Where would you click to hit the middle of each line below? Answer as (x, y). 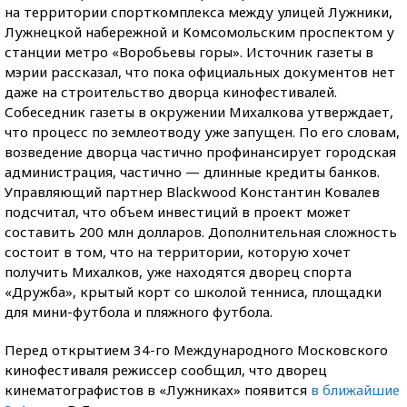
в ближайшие (355, 390)
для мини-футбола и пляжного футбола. (139, 312)
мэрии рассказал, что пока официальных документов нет (200, 72)
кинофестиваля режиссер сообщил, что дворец (166, 370)
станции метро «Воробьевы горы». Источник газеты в (189, 52)
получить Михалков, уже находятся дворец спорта (178, 272)
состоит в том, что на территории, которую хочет (178, 252)
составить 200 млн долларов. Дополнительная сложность (201, 232)
